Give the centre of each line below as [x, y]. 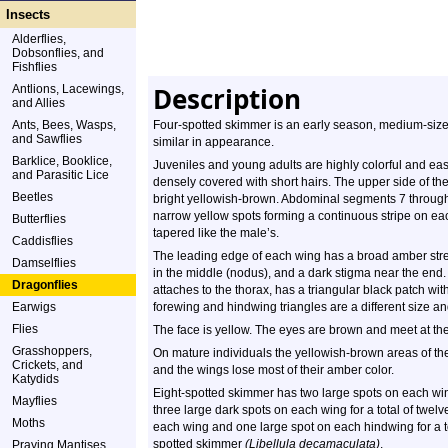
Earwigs [34, 307]
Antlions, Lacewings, [68, 89]
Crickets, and [47, 365]
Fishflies [34, 67]
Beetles [32, 197]
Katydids [35, 379]
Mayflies [34, 401]
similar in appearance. [213, 142]
